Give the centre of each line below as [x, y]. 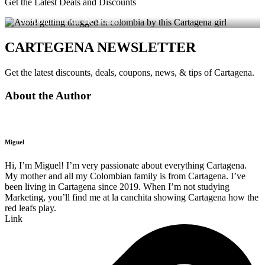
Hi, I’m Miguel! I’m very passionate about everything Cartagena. [126, 166]
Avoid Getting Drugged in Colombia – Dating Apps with [126, 10]
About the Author [48, 95]
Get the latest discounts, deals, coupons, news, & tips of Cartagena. [130, 73]
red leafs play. [30, 208]
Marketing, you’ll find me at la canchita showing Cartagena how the [132, 198]
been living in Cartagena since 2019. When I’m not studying [117, 187]
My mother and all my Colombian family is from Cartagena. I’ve [125, 176]
